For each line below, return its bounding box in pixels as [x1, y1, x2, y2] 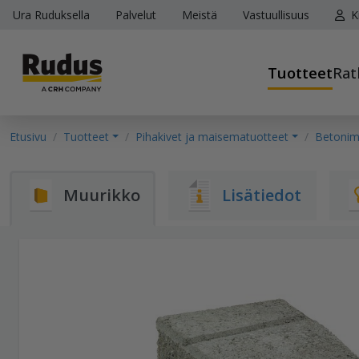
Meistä [182, 7, 217, 22]
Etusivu [10, 129, 46, 144]
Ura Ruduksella [13, 7, 90, 22]
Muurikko [63, 184, 140, 206]
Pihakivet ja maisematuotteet [135, 129, 288, 144]
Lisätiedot [222, 184, 301, 206]
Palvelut [115, 7, 156, 22]
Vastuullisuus [243, 7, 309, 22]
